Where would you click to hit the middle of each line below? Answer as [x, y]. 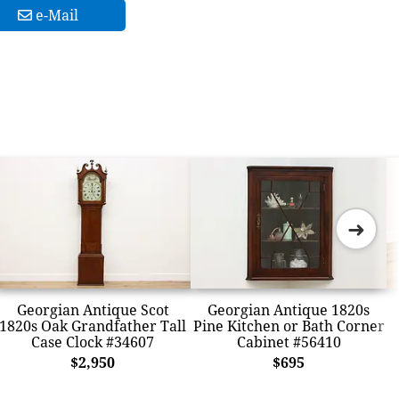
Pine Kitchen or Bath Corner [289, 326]
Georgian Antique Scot [93, 309]
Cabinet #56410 [289, 342]
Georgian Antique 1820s [289, 309]
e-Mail [55, 15]
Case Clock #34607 [93, 342]
